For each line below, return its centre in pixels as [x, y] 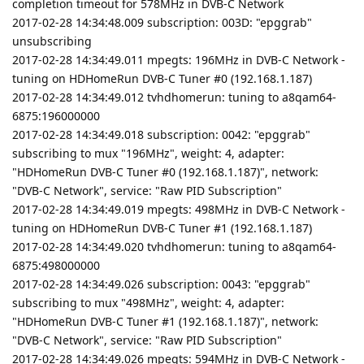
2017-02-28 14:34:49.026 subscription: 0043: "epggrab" [161, 284]
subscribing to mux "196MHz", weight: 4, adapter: [148, 153]
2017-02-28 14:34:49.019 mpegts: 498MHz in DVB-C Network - [179, 209]
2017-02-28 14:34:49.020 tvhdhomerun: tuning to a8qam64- [174, 246]
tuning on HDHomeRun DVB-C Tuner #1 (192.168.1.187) [162, 227]
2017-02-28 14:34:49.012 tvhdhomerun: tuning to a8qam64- [174, 97]
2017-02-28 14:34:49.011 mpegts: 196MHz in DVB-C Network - [179, 59]
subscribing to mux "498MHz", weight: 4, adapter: [148, 302]
